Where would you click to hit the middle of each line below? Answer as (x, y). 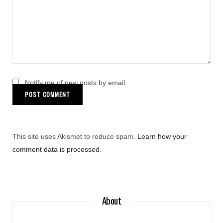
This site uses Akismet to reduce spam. (75, 136)
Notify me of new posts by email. (76, 82)
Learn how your (162, 136)
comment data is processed (56, 149)
